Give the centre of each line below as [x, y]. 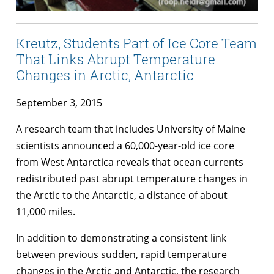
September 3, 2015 [59, 102]
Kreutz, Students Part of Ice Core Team [136, 43]
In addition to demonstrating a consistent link [121, 238]
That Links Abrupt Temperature [116, 59]
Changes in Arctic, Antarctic [105, 75]
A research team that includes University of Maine [131, 129]
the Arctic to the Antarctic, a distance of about [122, 195]
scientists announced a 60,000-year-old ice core [125, 145]
